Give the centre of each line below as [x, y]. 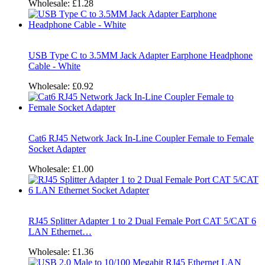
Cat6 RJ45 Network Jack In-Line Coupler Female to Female [141, 138]
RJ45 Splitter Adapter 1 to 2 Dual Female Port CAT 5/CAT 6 [142, 221]
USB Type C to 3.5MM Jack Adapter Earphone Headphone [140, 55]
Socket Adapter [57, 148]
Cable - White [54, 66]
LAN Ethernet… [60, 231]
